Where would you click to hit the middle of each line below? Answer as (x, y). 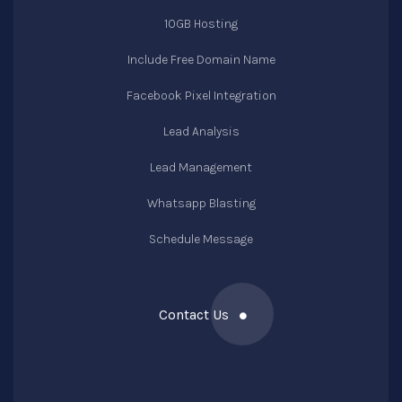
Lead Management (201, 167)
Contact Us (195, 315)
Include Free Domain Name (201, 60)
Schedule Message (201, 239)
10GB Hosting (201, 24)
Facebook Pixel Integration (201, 96)
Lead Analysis (201, 131)
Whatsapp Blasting (201, 203)
